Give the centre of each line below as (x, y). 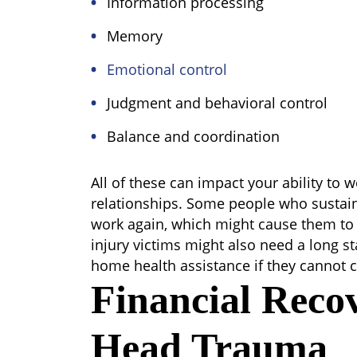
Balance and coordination (193, 136)
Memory (135, 36)
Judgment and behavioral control (217, 103)
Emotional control (167, 69)
